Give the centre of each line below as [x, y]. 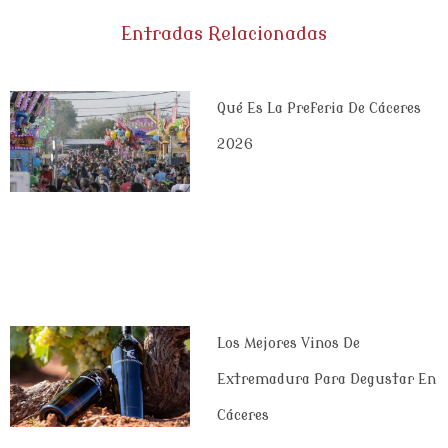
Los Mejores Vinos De [288, 343]
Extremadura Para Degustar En [326, 379]
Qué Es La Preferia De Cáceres [318, 108]
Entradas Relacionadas [224, 33]
